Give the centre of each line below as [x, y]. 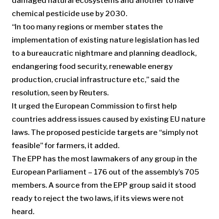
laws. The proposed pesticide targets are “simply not [105, 132]
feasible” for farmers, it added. [66, 145]
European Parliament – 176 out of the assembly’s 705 [105, 172]
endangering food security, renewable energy [92, 66]
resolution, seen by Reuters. [60, 93]
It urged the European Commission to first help [94, 106]
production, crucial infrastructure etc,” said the [96, 79]
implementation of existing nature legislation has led [106, 40]
